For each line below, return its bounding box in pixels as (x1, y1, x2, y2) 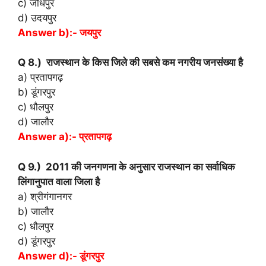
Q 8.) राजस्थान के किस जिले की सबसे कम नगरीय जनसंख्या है (18, 56, 243, 69)
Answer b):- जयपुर (18, 26, 101, 39)
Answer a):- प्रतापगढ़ (18, 131, 112, 143)
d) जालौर (18, 116, 53, 128)
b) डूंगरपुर (18, 86, 55, 99)
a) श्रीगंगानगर (18, 190, 72, 202)
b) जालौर (18, 205, 53, 217)
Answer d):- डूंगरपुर (18, 249, 104, 262)
